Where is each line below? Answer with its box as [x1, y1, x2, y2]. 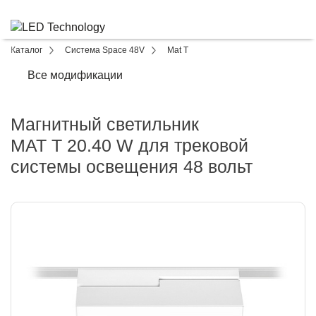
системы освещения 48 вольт [11, 157, 253, 176]
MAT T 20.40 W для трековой [11, 135, 248, 155]
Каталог [11, 45, 42, 55]
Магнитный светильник [11, 114, 199, 134]
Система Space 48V [65, 45, 145, 55]
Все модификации [28, 69, 123, 81]
